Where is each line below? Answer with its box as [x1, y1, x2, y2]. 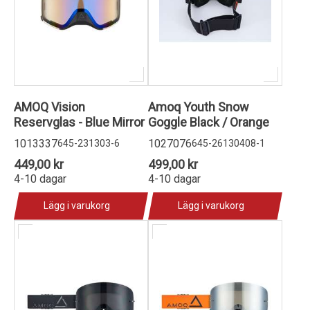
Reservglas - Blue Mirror [14, 114, 145, 129]
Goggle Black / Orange [148, 114, 269, 129]
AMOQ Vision [14, 99, 85, 114]
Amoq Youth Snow [148, 99, 249, 114]
